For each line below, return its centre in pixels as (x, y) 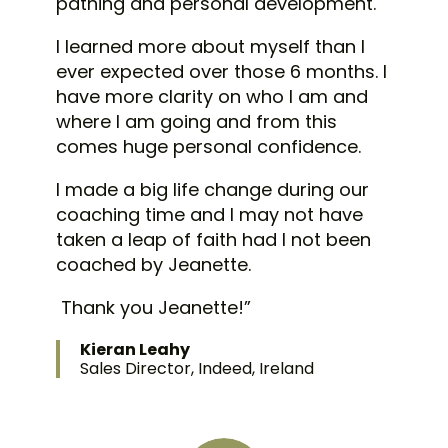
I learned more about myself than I (210, 47)
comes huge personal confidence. (211, 147)
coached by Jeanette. (156, 265)
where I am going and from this (196, 122)
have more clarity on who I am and (212, 97)
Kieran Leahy (135, 350)
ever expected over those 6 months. (219, 72)
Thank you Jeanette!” (156, 308)
